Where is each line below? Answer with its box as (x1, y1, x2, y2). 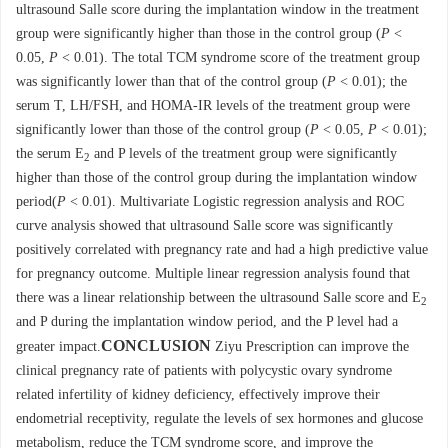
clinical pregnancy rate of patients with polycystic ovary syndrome (16, 363, 392, 378)
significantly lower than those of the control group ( (16, 122, 310, 137)
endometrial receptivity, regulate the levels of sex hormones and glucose (16, 411, 423, 426)
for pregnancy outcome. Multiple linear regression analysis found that (16, 266, 410, 281)
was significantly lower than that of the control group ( (16, 74, 327, 89)
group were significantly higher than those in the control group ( (16, 26, 381, 41)
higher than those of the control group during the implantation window (16, 170, 417, 185)
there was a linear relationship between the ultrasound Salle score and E (16, 290, 421, 305)
